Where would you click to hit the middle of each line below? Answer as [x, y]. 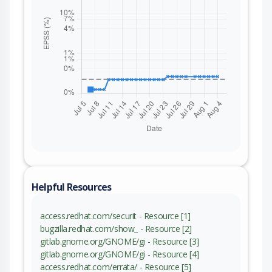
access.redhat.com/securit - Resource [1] [115, 216]
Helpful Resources [72, 187]
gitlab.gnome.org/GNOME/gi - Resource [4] [120, 254]
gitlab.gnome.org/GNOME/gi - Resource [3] [120, 241]
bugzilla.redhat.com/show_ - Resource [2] [116, 228]
